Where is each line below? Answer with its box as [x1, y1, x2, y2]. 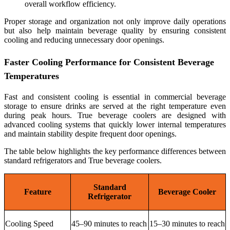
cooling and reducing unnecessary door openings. [4, 35, 164, 44]
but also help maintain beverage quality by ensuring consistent [4, 26, 226, 35]
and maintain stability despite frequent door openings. [4, 129, 177, 139]
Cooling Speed [5, 219, 53, 228]
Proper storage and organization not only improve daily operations [4, 16, 226, 26]
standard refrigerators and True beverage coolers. [4, 156, 166, 165]
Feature [24, 187, 51, 197]
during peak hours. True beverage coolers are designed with [4, 111, 226, 120]
